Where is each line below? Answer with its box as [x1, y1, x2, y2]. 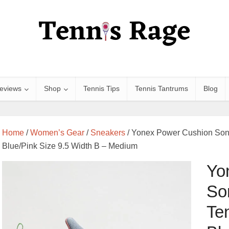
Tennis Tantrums [134, 84, 188, 93]
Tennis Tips [83, 84, 120, 93]
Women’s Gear [30, 128, 84, 137]
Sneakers [90, 128, 125, 137]
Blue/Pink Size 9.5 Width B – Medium [2, 142, 138, 150]
